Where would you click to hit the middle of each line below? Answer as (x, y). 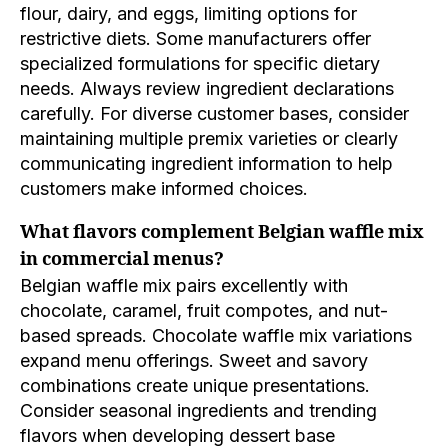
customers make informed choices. (164, 189)
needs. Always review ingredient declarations (207, 89)
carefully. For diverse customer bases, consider (214, 114)
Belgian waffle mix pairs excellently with (184, 286)
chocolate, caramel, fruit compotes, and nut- (204, 311)
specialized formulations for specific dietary (200, 64)
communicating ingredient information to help (206, 164)
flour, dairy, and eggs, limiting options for (188, 14)
